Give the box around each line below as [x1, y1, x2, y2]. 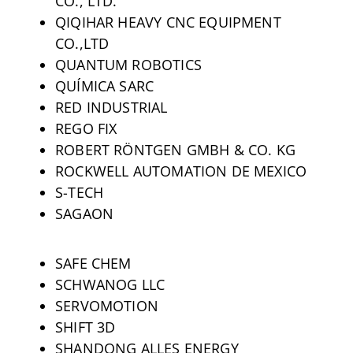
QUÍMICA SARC [54, 76, 154, 95]
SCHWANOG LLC [54, 274, 165, 294]
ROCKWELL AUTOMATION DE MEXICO [54, 161, 307, 180]
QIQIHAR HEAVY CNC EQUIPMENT [54, 12, 281, 32]
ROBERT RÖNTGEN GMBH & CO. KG [54, 139, 296, 159]
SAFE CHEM [54, 253, 132, 273]
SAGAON [54, 203, 114, 223]
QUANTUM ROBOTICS [54, 54, 202, 74]
